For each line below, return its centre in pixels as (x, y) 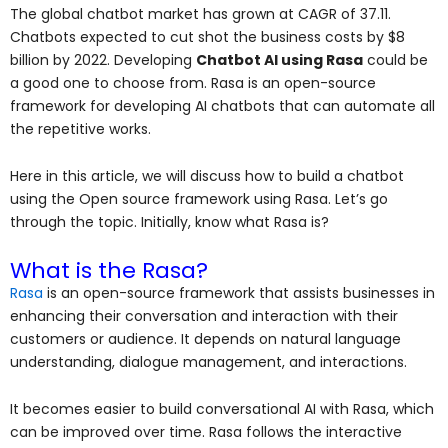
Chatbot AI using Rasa (279, 59)
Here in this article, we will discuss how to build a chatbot (207, 176)
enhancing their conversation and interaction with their (204, 315)
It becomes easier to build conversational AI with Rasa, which (222, 409)
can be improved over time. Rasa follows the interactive (206, 432)
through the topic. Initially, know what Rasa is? (169, 222)
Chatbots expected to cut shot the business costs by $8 (207, 36)
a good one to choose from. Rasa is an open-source (193, 82)
